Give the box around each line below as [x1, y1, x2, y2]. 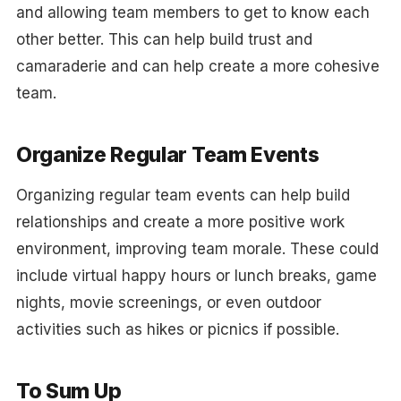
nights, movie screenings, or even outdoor [15, 294, 321, 311]
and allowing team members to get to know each [15, 4, 370, 21]
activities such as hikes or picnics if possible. [15, 320, 339, 338]
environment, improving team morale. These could [15, 240, 379, 258]
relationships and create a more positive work [15, 213, 345, 231]
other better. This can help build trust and [15, 30, 312, 48]
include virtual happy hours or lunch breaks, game [15, 267, 377, 285]
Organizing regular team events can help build [15, 186, 350, 204]
